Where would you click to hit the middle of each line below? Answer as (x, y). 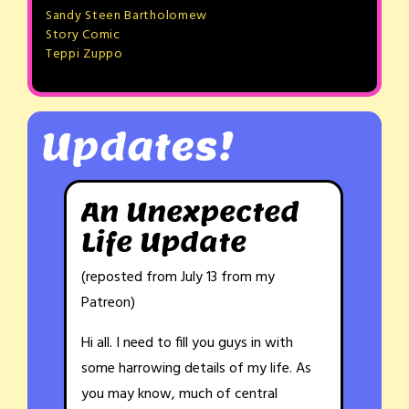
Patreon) (108, 304)
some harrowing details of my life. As (196, 369)
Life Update (164, 242)
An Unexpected (190, 212)
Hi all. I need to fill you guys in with (187, 344)
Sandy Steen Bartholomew (127, 16)
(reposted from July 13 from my (178, 278)
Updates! (138, 147)
